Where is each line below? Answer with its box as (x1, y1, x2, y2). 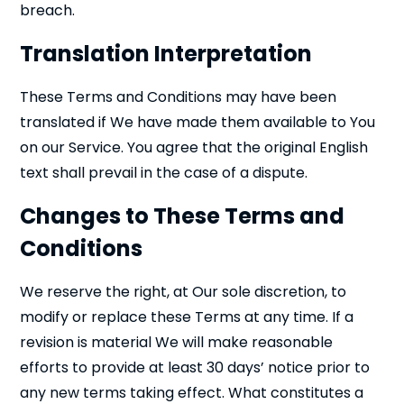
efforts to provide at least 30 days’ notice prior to (20, 357, 371, 378)
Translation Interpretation (20, 39, 313, 69)
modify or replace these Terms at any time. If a (20, 307, 354, 327)
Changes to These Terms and (20, 201, 345, 231)
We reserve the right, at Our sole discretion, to (20, 281, 347, 302)
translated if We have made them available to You (20, 112, 376, 133)
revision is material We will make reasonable (20, 332, 334, 353)
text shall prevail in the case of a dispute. (20, 162, 308, 183)
